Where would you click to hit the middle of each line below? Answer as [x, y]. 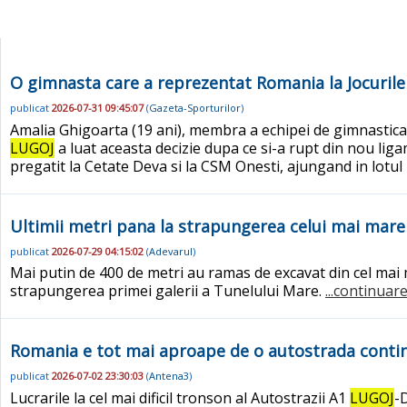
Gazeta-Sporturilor [195, 108]
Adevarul [171, 251]
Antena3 [169, 376]
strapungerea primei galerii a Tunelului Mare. [168, 291]
